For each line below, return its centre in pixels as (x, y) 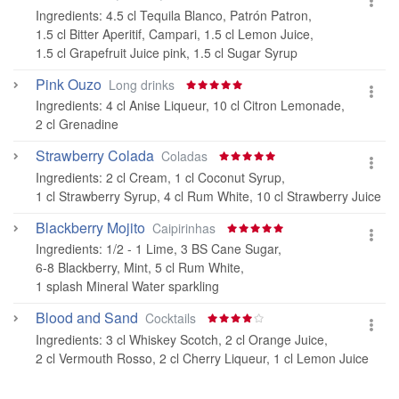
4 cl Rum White (207, 195)
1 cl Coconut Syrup (228, 177)
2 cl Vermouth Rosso (94, 358)
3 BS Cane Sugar (229, 248)
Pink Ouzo (69, 84)
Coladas (190, 156)
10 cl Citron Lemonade (277, 105)
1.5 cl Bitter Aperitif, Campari (116, 33)
